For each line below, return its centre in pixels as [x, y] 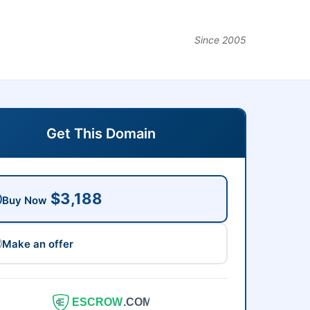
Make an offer [38, 244]
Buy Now [25, 200]
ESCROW [98, 302]
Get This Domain [101, 134]
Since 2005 [220, 40]
